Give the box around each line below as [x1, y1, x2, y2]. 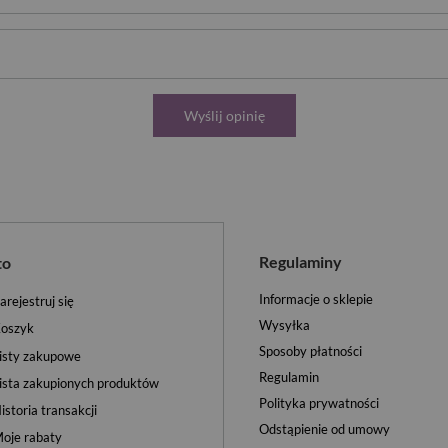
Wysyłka [259, 317, 310, 333]
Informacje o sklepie [259, 291, 373, 307]
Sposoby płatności [259, 343, 362, 359]
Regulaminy [259, 252, 342, 271]
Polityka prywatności [259, 395, 379, 411]
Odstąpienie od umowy [259, 421, 390, 437]
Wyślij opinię [183, 107, 265, 124]
